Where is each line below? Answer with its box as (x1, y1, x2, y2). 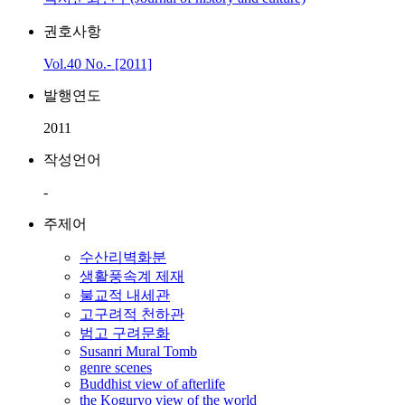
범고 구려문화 (80, 325, 170, 341)
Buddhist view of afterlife (80, 376, 225, 391)
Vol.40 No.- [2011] (43, 56, 152, 71)
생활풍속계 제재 (80, 268, 184, 284)
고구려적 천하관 (80, 306, 184, 322)
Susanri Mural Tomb (80, 344, 197, 359)
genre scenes (80, 360, 152, 375)
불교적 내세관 (80, 287, 170, 303)
